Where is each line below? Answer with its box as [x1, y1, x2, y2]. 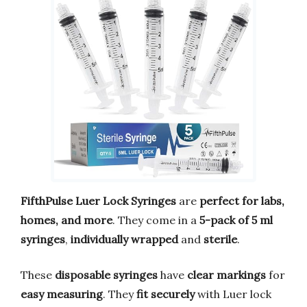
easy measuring [21, 286, 103, 301]
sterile [204, 232, 237, 246]
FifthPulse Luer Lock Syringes [21, 193, 176, 208]
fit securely [136, 286, 195, 301]
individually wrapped [71, 232, 178, 246]
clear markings [187, 267, 266, 282]
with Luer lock [195, 286, 271, 301]
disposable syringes [55, 267, 158, 282]
